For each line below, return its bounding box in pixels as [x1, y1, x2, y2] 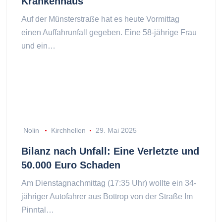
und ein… [21, 41, 55, 50]
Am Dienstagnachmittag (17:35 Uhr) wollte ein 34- [21, 179, 196, 188]
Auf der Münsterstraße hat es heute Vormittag [21, 14, 179, 23]
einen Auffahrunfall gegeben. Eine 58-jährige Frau [21, 28, 197, 37]
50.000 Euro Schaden [21, 160, 120, 171]
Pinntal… [21, 206, 54, 215]
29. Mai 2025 [95, 126, 137, 135]
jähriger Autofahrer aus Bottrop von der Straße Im [21, 192, 193, 201]
